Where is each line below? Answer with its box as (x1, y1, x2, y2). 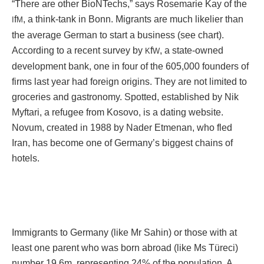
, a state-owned (160, 45, 223, 56)
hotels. (12, 153, 39, 164)
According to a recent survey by (12, 45, 145, 56)
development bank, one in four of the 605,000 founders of (12, 61, 249, 72)
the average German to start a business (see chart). (12, 30, 224, 41)
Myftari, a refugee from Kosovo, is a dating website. (12, 107, 223, 118)
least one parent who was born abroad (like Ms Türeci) (12, 243, 238, 253)
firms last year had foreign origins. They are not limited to (12, 77, 247, 87)
